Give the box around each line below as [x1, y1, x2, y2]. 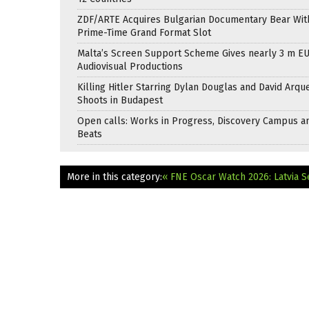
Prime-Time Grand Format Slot [77, 26, 211, 39]
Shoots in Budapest [77, 94, 163, 106]
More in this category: [67, 170, 162, 183]
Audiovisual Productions [77, 60, 183, 72]
